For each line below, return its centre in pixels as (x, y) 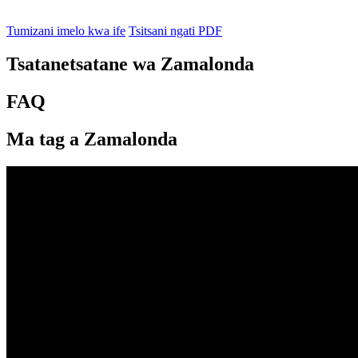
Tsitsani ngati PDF (175, 30)
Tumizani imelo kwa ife (66, 30)
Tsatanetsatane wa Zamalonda (130, 64)
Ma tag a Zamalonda (92, 139)
